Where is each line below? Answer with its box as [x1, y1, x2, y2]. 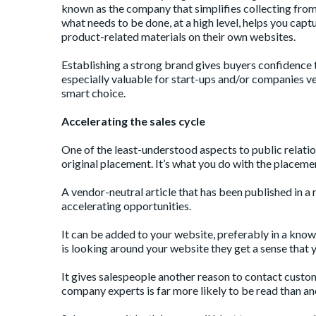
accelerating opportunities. [61, 199, 191, 213]
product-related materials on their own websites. [61, 30, 296, 44]
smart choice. [61, 86, 126, 100]
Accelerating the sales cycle [61, 114, 205, 128]
